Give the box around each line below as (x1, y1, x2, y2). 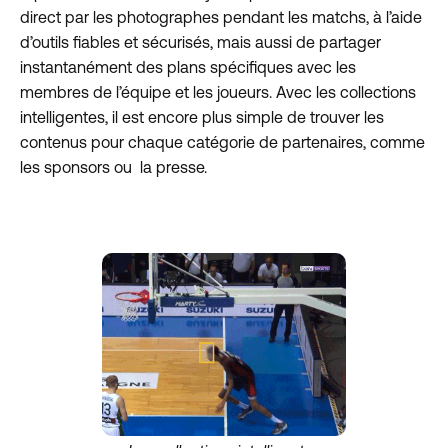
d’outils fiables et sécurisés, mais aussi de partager (20, 33, 381, 52)
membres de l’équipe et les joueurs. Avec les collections (20, 83, 416, 102)
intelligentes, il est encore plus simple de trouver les (20, 108, 384, 127)
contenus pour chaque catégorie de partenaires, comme (20, 133, 425, 152)
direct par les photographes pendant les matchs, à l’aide (20, 8, 422, 27)
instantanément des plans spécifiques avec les (20, 58, 356, 77)
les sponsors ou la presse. (20, 158, 207, 177)
